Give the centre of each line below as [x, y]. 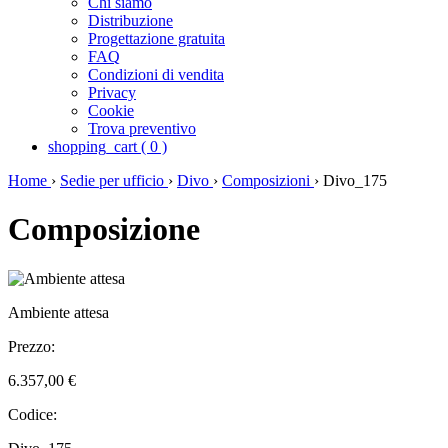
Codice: [32, 414]
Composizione [104, 229]
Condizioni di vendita [156, 74]
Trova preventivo [142, 128]
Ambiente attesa [58, 312]
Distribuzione [130, 20]
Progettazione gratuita [156, 38]
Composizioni [268, 180]
